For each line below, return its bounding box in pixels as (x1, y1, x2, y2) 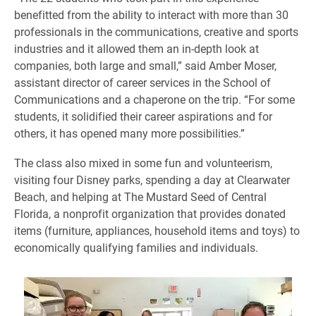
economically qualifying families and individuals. (14, 240, 258, 255)
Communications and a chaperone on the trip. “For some (14, 92, 295, 107)
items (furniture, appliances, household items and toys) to (14, 223, 300, 238)
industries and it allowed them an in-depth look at (14, 41, 259, 56)
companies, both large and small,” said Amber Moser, (14, 58, 276, 73)
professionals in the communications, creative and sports (14, 24, 298, 39)
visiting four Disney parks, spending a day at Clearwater (14, 172, 290, 187)
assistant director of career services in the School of (14, 75, 271, 90)
